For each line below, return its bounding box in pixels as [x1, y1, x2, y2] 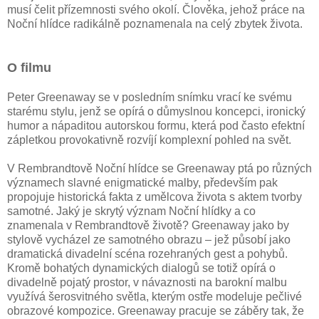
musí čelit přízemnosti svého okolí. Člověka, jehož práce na [7, 4, 305, 16]
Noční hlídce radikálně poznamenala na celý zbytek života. [7, 18, 303, 31]
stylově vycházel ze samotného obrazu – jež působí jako [7, 234, 291, 246]
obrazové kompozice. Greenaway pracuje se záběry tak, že [7, 305, 304, 318]
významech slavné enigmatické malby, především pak [7, 177, 278, 189]
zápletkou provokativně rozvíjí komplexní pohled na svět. [7, 134, 291, 147]
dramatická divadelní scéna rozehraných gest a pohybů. [7, 248, 288, 261]
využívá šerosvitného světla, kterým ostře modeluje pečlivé [7, 291, 302, 303]
